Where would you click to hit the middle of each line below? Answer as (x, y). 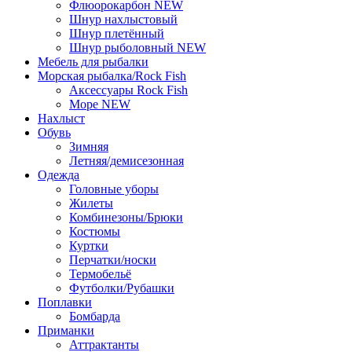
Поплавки (65, 302)
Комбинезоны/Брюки (126, 218)
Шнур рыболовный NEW (137, 48)
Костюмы (95, 232)
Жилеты (91, 203)
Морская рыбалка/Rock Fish (112, 76)
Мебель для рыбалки (93, 62)
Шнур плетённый (117, 34)
